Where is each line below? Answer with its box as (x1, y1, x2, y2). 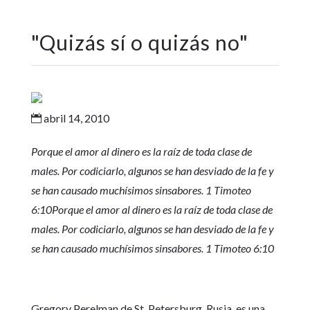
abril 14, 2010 (41, 111, 109, 125)
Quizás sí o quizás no (39, 30, 239, 55)
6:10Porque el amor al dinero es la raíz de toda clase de (30, 203, 273, 216)
